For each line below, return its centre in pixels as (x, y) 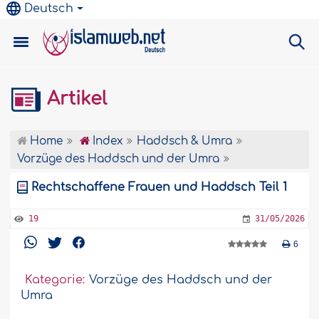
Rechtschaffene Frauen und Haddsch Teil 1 (159, 187)
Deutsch (49, 9)
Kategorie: (55, 280)
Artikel (75, 99)
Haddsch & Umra (185, 141)
